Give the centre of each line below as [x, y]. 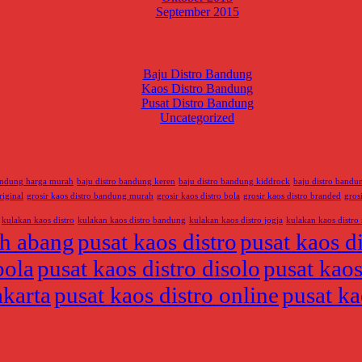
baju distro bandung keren [126, 182]
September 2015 [197, 11]
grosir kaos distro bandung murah [90, 196]
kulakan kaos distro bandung [132, 221]
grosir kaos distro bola [198, 196]
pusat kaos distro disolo [149, 269]
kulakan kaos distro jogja [236, 221]
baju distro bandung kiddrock [234, 182]
